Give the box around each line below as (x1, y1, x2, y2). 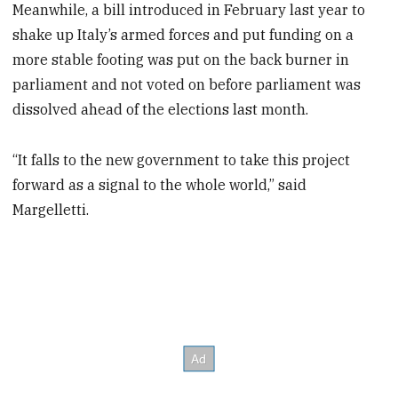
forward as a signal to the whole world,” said (12, 175, 307, 194)
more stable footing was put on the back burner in (12, 50, 350, 68)
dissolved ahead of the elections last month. (12, 99, 309, 118)
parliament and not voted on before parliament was (12, 75, 362, 93)
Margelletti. (12, 200, 90, 219)
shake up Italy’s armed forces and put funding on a (12, 25, 354, 44)
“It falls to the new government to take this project (12, 150, 351, 169)
